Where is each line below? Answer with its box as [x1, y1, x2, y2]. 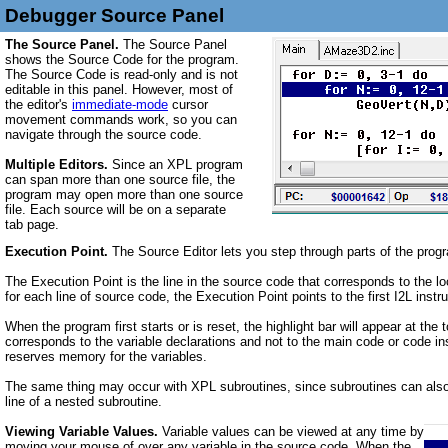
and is [181, 67, 216, 82]
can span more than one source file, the [5, 172, 235, 187]
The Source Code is [5, 67, 124, 82]
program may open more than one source [5, 187, 243, 202]
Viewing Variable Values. [5, 424, 162, 439]
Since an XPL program [108, 157, 243, 172]
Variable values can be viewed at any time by [162, 424, 424, 439]
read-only [124, 67, 177, 82]
